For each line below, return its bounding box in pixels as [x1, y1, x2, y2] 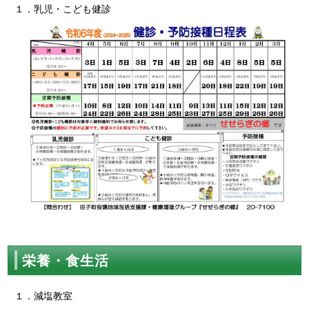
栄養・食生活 [22, 253, 110, 269]
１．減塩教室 [14, 290, 73, 301]
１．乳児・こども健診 [14, 3, 112, 15]
